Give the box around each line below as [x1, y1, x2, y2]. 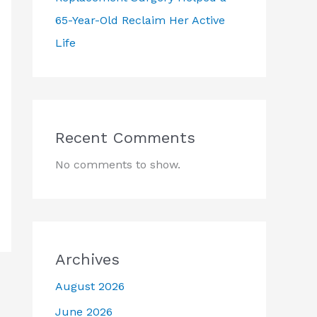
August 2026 [55, 279, 125, 293]
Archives [55, 250, 120, 268]
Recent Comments [55, 128, 195, 146]
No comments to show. [55, 157, 180, 171]
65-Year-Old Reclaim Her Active [55, 13, 225, 27]
